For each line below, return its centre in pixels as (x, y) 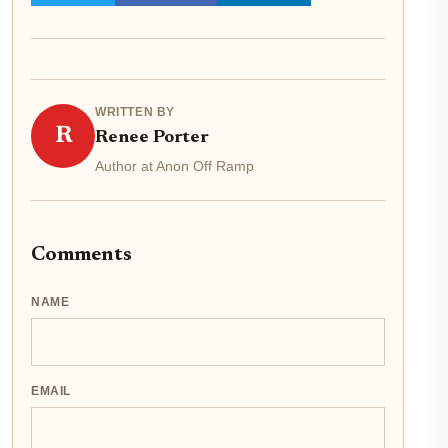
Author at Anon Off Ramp (174, 165)
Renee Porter (152, 137)
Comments (81, 254)
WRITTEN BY (135, 111)
